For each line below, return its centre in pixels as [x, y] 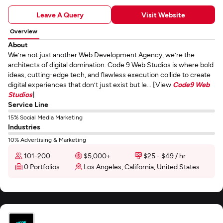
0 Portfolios [42, 167]
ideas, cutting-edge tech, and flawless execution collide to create [109, 74]
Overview [24, 31]
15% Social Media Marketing [45, 117]
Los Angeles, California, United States [142, 167]
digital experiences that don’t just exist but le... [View [90, 84]
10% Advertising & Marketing [47, 139]
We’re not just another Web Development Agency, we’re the [101, 55]
